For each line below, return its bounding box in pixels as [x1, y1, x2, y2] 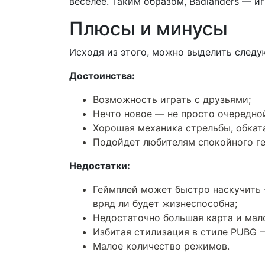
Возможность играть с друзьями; [93, 93, 251, 105]
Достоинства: [69, 69, 135, 82]
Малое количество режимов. [93, 240, 230, 252]
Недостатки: [69, 159, 130, 172]
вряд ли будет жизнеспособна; [93, 197, 237, 209]
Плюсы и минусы [69, 17, 228, 40]
